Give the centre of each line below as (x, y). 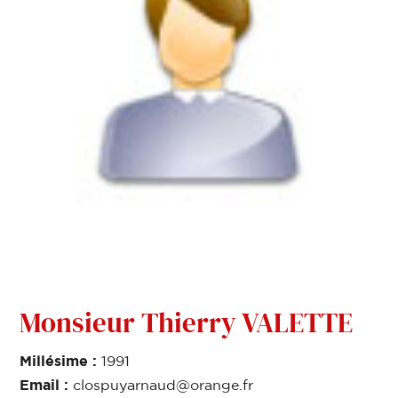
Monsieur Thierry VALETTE (187, 322)
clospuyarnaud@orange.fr (163, 385)
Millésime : (61, 362)
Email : (47, 385)
